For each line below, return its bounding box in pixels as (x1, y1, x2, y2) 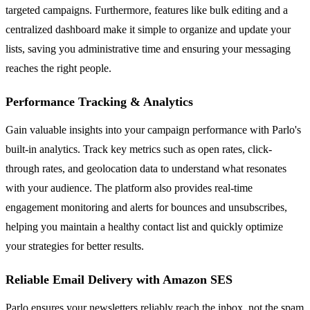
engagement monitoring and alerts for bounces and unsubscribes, (6, 201, 287, 213)
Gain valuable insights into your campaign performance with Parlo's (6, 123, 301, 136)
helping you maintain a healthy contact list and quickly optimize (6, 220, 283, 232)
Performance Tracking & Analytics (6, 94, 193, 109)
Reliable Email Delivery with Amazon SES (6, 272, 232, 286)
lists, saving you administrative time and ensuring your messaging (6, 42, 291, 55)
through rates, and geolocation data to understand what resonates (6, 162, 286, 174)
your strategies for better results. (6, 239, 144, 252)
